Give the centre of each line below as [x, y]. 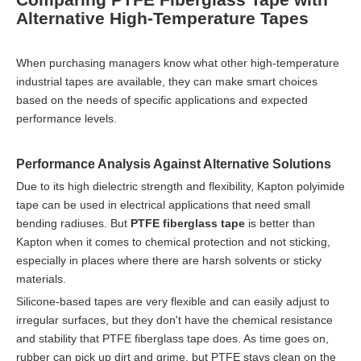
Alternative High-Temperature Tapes [162, 18]
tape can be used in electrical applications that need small [163, 204]
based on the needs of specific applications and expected [162, 100]
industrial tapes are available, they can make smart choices [167, 81]
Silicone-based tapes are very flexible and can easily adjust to [173, 301]
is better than [280, 223]
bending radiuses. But [73, 223]
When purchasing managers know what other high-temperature [178, 62]
